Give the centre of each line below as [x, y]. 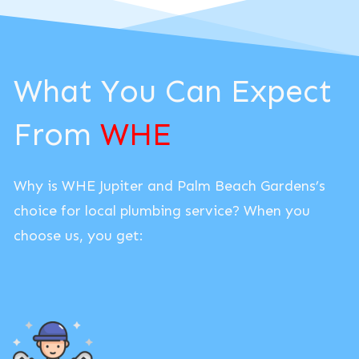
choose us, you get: [79, 235]
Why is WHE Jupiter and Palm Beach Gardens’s [169, 186]
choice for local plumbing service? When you [162, 210]
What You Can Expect [173, 91]
